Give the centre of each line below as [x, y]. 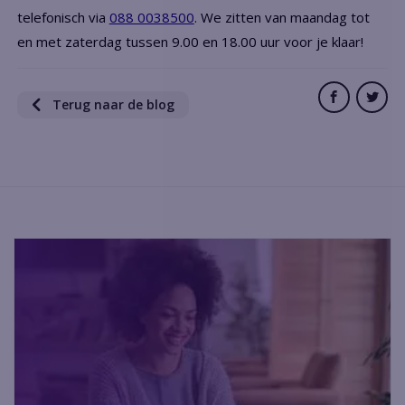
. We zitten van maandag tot [282, 17]
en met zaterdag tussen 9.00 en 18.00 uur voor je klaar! [190, 41]
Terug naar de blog [112, 104]
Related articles [97, 212]
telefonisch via [63, 17]
